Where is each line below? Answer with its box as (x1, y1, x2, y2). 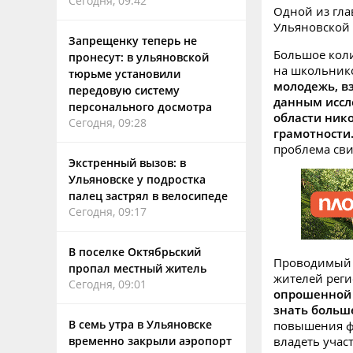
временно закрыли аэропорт (69, 333, 232, 348)
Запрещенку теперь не (69, 33, 197, 48)
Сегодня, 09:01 (69, 277, 147, 292)
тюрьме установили (69, 66, 180, 81)
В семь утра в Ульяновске (69, 317, 212, 332)
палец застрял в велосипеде (69, 188, 228, 203)
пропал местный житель (69, 261, 206, 276)
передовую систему (69, 83, 180, 98)
